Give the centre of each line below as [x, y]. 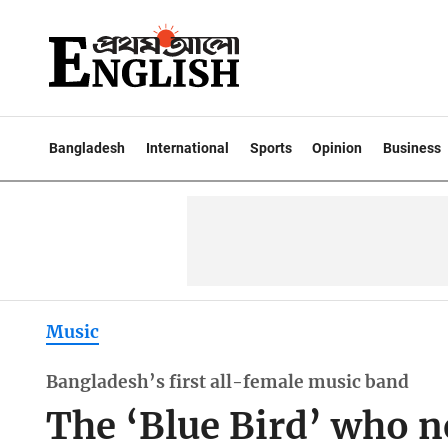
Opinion [337, 148]
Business [412, 148]
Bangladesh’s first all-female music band [227, 382]
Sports [270, 148]
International [187, 148]
